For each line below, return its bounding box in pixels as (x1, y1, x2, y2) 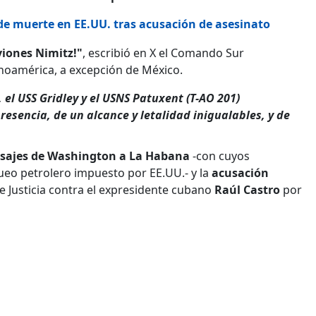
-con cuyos (190, 147, 250, 164)
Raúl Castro (214, 181, 280, 197)
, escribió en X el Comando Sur (83, 44, 244, 61)
